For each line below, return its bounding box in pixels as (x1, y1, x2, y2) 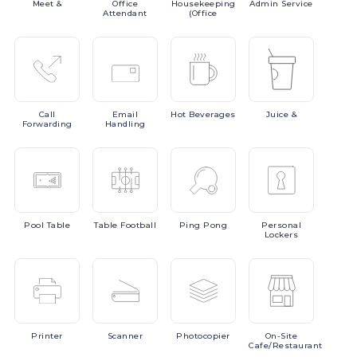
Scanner (107, 331, 143, 341)
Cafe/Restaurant (249, 340, 323, 351)
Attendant (103, 8, 147, 18)
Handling (104, 119, 146, 129)
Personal (261, 220, 301, 230)
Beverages (189, 109, 236, 120)
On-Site (265, 331, 298, 341)
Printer (31, 331, 63, 341)
